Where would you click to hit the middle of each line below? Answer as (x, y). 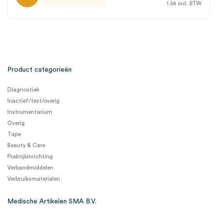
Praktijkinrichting (30, 156)
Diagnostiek (23, 90)
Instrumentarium (30, 112)
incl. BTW (189, 4)
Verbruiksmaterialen (34, 179)
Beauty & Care (26, 145)
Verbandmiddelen (30, 168)
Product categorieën (39, 70)
